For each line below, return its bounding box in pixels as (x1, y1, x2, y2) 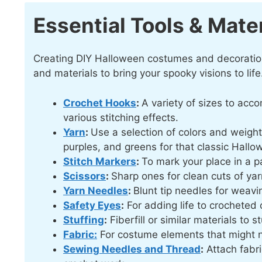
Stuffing (63, 213, 104, 226)
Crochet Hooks (63, 96, 136, 109)
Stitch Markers (63, 155, 136, 167)
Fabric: (63, 228, 97, 240)
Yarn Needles (63, 184, 128, 196)
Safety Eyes (63, 199, 121, 211)
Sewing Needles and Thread (63, 243, 201, 255)
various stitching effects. (63, 111, 178, 123)
